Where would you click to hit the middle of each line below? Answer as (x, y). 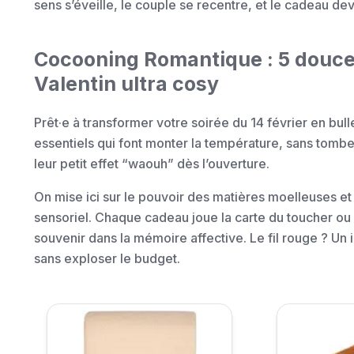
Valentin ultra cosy (126, 84)
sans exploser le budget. (107, 259)
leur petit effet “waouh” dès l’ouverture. (152, 164)
